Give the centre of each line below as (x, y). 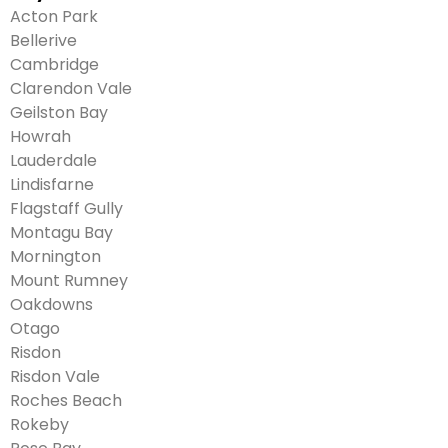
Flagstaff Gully (66, 209)
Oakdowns (51, 305)
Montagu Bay (61, 233)
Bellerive (43, 41)
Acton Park (54, 17)
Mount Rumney (69, 281)
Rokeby (39, 425)
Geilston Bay (59, 113)
